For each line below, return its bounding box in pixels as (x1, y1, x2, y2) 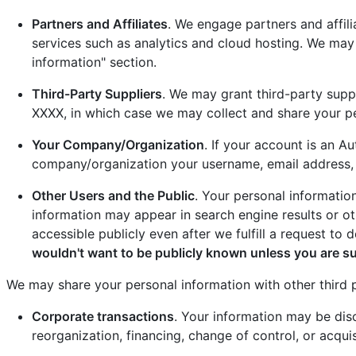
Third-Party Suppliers (32, 85, 162, 102)
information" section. (32, 53, 157, 70)
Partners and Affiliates (32, 15, 168, 32)
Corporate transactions (32, 308, 174, 324)
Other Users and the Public (32, 187, 195, 203)
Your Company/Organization (32, 136, 204, 153)
